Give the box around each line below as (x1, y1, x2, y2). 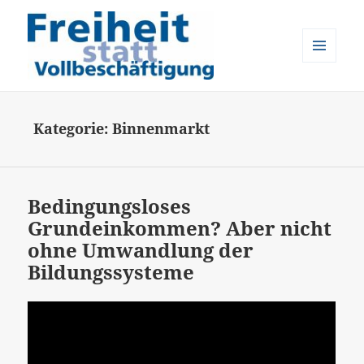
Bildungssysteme (28, 258, 195, 286)
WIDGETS (302, 89, 349, 103)
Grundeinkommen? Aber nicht (28, 214, 332, 242)
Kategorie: (33, 119, 113, 139)
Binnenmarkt (112, 119, 210, 139)
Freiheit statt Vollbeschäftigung (28, 89, 314, 113)
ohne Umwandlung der (28, 236, 254, 264)
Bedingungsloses (28, 193, 192, 220)
